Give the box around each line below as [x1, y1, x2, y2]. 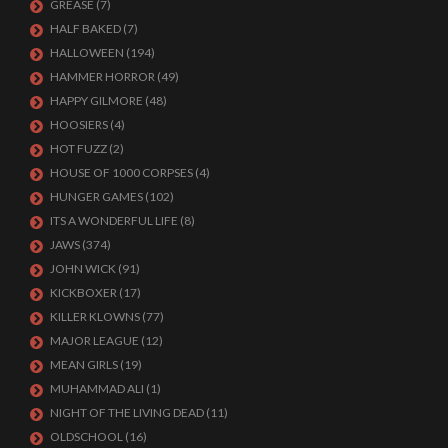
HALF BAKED [50, 20, 121, 36]
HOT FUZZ [50, 140, 107, 156]
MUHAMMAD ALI [50, 380, 144, 396]
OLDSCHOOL [50, 428, 123, 444]
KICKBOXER [50, 284, 117, 300]
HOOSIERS [50, 116, 108, 132]
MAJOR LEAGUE [50, 332, 139, 348]
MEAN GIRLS [50, 356, 118, 372]
